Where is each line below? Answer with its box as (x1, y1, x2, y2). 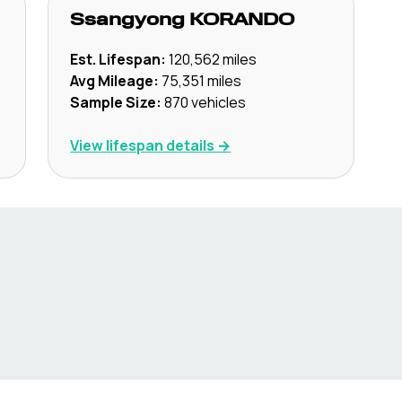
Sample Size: (70, 92, 162, 112)
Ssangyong (70, 12, 186, 30)
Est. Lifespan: (70, 49, 167, 69)
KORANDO (189, 12, 295, 30)
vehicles (188, 92, 247, 112)
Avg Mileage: (70, 71, 160, 91)
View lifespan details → (70, 135, 232, 155)
